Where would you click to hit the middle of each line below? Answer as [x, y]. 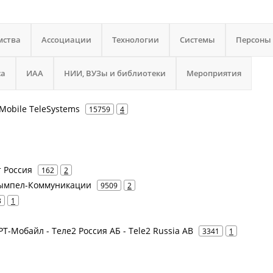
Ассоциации [66, 40]
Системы [197, 40]
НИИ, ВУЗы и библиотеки [115, 73]
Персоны [253, 40]
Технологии [136, 40]
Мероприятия [214, 73]
